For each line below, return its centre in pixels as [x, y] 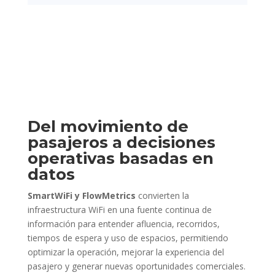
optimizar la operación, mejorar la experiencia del [126, 252]
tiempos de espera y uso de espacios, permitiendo [128, 238]
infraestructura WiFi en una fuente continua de [119, 209]
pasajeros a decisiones [121, 142]
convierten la [163, 195]
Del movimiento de [108, 126]
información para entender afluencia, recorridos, [123, 223]
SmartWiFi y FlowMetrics [81, 195]
